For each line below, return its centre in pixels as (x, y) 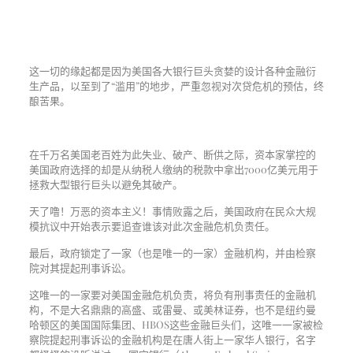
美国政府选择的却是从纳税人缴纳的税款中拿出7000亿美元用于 (173, 169)
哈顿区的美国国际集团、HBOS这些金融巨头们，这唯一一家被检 (176, 324)
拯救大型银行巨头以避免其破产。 (106, 184)
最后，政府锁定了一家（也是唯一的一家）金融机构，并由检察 (172, 253)
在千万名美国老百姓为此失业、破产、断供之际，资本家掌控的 (172, 154)
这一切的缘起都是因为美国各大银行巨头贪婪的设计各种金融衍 (172, 71)
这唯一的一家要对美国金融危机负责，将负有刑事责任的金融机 (172, 294)
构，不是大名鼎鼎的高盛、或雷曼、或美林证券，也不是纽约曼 (172, 309)
